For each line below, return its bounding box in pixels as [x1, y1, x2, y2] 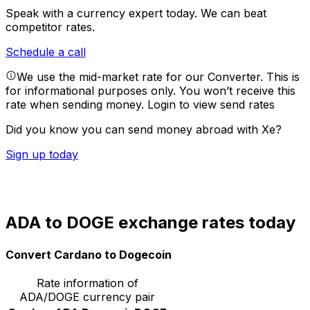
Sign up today [6, 147, 78, 162]
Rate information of [36, 275, 138, 290]
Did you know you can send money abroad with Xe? [6, 122, 282, 137]
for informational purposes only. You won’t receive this [6, 84, 295, 98]
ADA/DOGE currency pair [19, 289, 155, 304]
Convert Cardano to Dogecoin [6, 247, 172, 262]
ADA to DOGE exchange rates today [6, 212, 295, 233]
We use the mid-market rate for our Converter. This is [17, 70, 300, 84]
